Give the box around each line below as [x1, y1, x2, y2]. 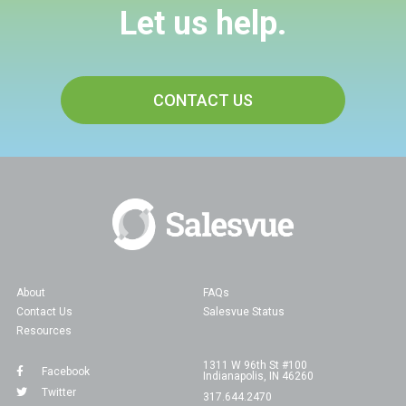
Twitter [41, 385, 76, 399]
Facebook [41, 364, 90, 378]
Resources [15, 324, 72, 337]
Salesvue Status [203, 304, 285, 318]
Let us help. [120, 4, 286, 43]
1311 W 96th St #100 [203, 358, 307, 372]
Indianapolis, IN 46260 [203, 369, 314, 382]
